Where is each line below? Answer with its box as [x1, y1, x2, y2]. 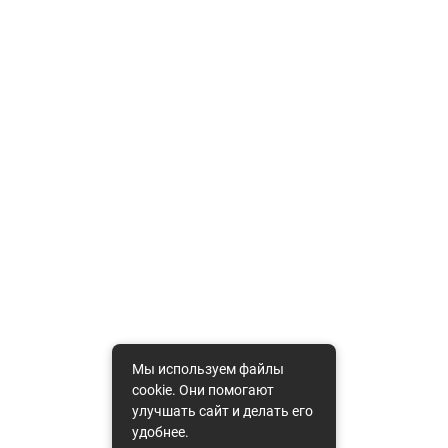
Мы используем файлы [132, 361, 284, 377]
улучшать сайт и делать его [132, 403, 313, 419]
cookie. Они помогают [132, 382, 274, 398]
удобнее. [132, 424, 189, 440]
